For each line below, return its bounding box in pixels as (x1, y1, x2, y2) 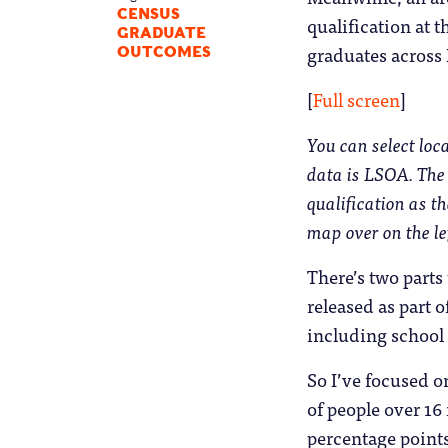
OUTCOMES (117, 43, 211, 62)
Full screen (313, 83, 400, 114)
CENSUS (117, 5, 180, 24)
